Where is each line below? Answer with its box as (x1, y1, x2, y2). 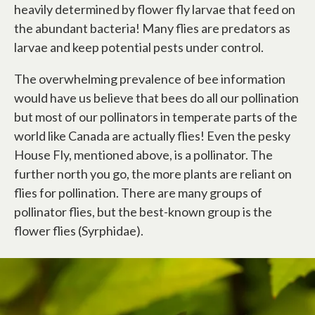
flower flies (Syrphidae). (14, 223, 143, 238)
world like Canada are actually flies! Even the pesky (14, 128, 290, 143)
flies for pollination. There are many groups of (14, 185, 262, 200)
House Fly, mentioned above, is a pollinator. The (14, 147, 273, 162)
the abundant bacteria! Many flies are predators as (14, 20, 290, 36)
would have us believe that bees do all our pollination (14, 90, 299, 105)
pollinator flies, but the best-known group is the (14, 204, 272, 219)
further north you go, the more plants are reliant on (14, 166, 292, 181)
